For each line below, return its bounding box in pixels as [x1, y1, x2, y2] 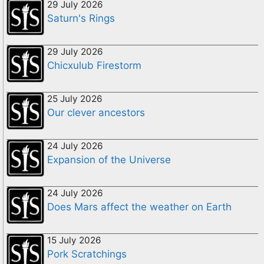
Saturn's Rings [47, 12, 115, 24]
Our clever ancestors [47, 106, 145, 118]
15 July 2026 [47, 234, 101, 246]
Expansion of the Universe [47, 153, 171, 166]
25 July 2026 [47, 93, 103, 104]
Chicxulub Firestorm [47, 59, 141, 71]
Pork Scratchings [47, 247, 127, 260]
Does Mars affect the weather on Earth [47, 200, 232, 213]
